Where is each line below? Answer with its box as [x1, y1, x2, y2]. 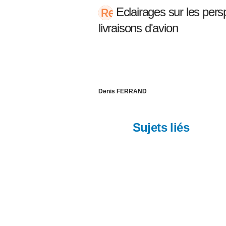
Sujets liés [132, 120, 190, 134]
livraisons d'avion [98, 21, 178, 35]
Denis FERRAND [98, 87, 147, 95]
